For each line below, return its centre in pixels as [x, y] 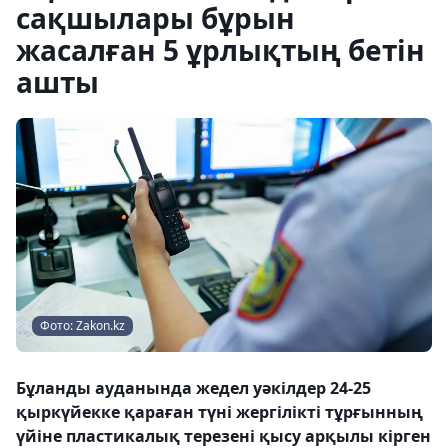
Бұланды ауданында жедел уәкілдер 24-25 [193, 388]
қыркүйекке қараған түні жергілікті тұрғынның [219, 412]
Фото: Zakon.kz [82, 325]
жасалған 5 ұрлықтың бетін [220, 50]
